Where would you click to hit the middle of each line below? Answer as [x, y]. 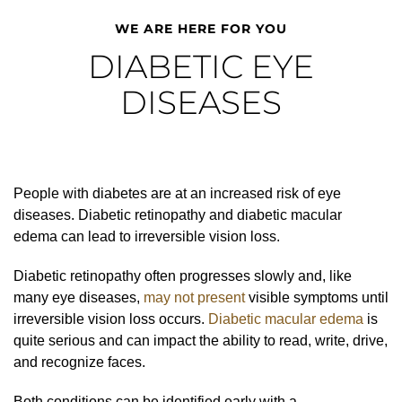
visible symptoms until [317, 297]
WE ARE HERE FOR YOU [201, 28]
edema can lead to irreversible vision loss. [147, 236]
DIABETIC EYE [201, 66]
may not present [194, 297]
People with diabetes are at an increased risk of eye [177, 193]
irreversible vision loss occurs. [111, 319]
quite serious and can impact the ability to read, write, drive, [201, 340]
